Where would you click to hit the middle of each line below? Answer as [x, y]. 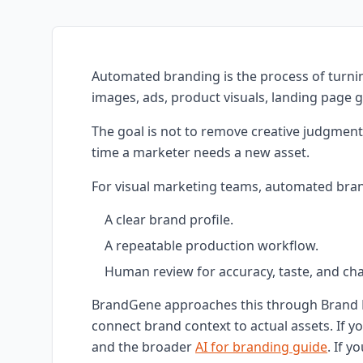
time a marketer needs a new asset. [201, 152]
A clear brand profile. [169, 220]
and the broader [143, 347]
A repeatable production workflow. [211, 246]
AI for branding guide [261, 347]
